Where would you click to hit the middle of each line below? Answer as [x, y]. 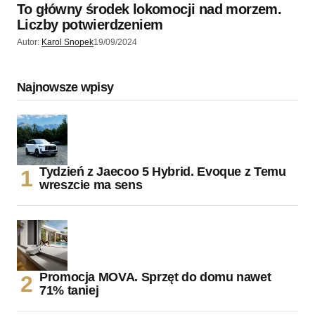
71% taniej [69, 291]
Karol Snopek [67, 43]
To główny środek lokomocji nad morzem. [149, 9]
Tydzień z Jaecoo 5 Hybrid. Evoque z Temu [163, 172]
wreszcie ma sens [91, 185]
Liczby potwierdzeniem [90, 25]
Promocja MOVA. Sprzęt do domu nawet [155, 277]
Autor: [28, 43]
